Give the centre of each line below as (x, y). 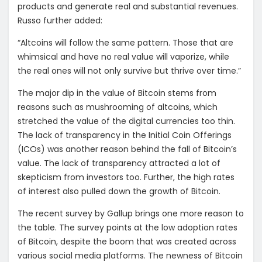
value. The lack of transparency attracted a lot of (119, 163)
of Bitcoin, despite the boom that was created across (127, 241)
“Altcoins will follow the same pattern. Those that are (125, 42)
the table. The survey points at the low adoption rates (127, 227)
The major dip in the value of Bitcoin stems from (117, 93)
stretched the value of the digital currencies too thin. (126, 121)
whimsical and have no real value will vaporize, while (123, 56)
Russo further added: (60, 20)
